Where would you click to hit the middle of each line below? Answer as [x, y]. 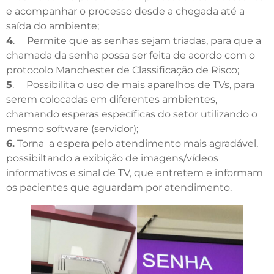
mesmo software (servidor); [72, 128]
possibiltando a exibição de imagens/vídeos [112, 158]
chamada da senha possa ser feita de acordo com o [131, 55]
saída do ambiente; [53, 26]
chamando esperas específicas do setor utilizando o [132, 114]
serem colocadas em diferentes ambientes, [112, 99]
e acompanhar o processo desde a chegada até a [125, 11]
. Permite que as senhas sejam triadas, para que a [137, 40]
